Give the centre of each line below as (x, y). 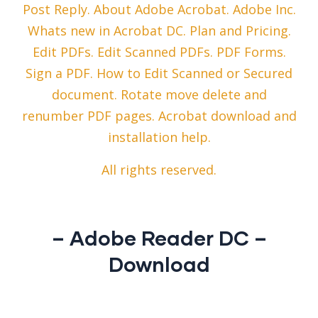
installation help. (159, 137)
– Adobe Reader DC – (159, 238)
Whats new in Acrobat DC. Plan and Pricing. (159, 31)
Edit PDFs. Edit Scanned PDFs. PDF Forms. (159, 52)
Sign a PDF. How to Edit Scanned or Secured (159, 73)
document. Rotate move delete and (159, 95)
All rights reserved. (159, 170)
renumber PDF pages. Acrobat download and (159, 116)
